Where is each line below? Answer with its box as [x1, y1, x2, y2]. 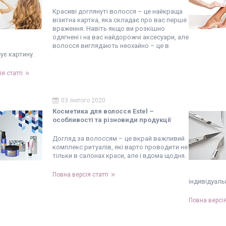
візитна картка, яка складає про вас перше [52, 16, 187, 24]
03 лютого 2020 [61, 97, 105, 104]
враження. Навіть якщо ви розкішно [52, 25, 165, 32]
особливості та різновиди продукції [52, 116, 171, 124]
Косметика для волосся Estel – [52, 107, 154, 115]
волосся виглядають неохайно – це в [52, 42, 169, 49]
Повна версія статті [52, 171, 108, 178]
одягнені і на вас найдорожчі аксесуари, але [52, 33, 189, 41]
